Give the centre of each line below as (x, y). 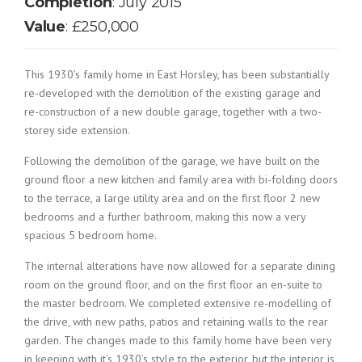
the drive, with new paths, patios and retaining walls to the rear (176, 322)
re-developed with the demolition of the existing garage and (173, 93)
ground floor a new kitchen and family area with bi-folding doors (181, 179)
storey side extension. (77, 130)
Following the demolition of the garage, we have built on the (172, 161)
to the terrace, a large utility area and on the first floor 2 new (172, 198)
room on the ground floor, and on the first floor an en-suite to (173, 284)
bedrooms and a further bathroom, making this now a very (165, 217)
